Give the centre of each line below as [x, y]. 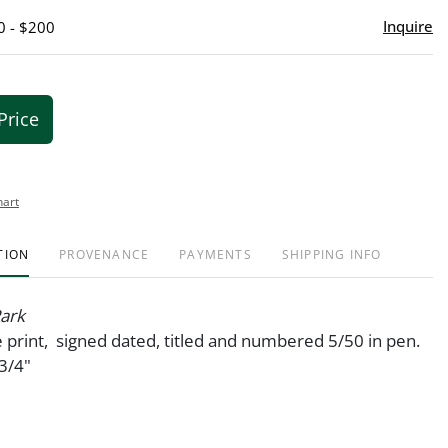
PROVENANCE [104, 254]
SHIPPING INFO [331, 254]
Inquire [408, 25]
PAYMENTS [215, 254]
